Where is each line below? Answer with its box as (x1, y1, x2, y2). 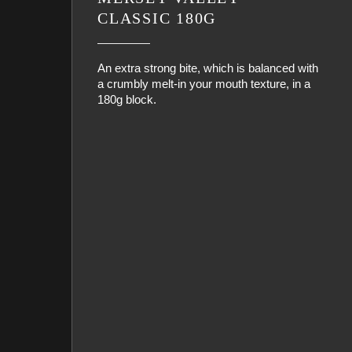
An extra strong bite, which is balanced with (97, 61, 318, 75)
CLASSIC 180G (97, 9, 217, 27)
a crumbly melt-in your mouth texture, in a (97, 77, 310, 90)
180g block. (97, 93, 156, 106)
